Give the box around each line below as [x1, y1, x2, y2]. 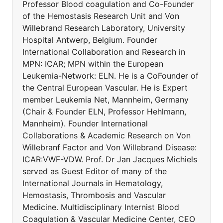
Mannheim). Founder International [22, 118, 148, 128]
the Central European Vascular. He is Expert [22, 83, 188, 93]
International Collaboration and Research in [22, 47, 185, 57]
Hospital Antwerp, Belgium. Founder [22, 35, 157, 45]
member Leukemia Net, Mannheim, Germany [22, 95, 189, 105]
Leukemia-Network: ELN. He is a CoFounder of [22, 71, 199, 81]
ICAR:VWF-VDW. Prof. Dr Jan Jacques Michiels [22, 154, 197, 164]
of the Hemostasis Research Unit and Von [22, 11, 179, 21]
